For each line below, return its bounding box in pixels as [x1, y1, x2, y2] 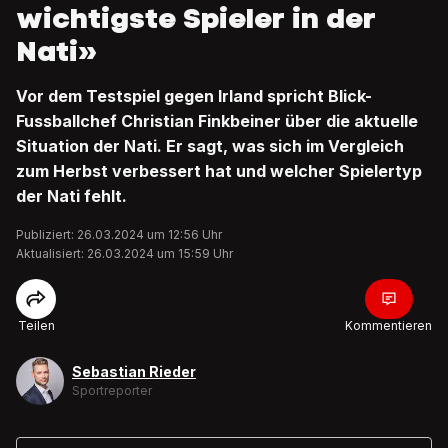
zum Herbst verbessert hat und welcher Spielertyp [16, 161, 422, 181]
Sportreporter [72, 383, 152, 398]
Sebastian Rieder [72, 363, 196, 380]
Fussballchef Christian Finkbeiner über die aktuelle [16, 111, 418, 131]
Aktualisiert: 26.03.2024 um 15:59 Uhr [16, 246, 233, 261]
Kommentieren [345, 318, 432, 333]
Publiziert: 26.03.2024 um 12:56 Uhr [16, 227, 222, 242]
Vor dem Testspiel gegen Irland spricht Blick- [16, 86, 372, 106]
